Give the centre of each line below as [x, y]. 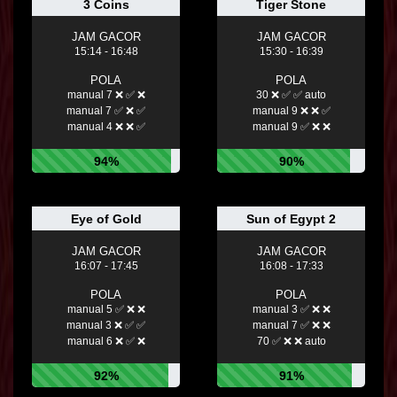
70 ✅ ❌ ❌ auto [291, 342]
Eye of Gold [106, 219]
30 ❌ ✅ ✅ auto [291, 95]
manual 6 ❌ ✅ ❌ [106, 342]
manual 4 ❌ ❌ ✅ [106, 127]
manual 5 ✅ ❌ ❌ [106, 310]
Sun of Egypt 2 [291, 219]
